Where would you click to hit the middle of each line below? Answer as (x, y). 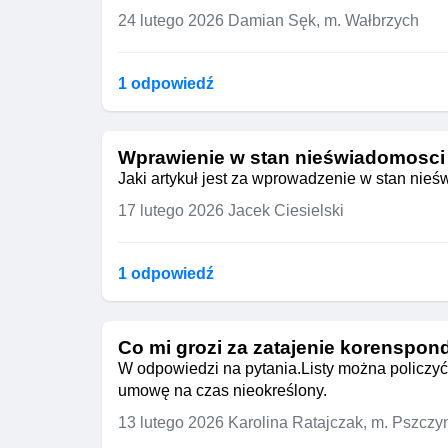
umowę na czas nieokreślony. (222, 390)
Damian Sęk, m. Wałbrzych (323, 20)
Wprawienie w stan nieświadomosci (281, 157)
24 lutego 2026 (173, 20)
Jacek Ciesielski (286, 210)
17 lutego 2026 (173, 210)
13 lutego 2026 (173, 422)
